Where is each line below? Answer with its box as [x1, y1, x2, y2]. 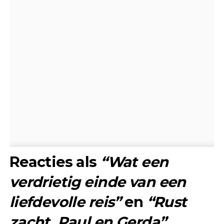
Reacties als [9, 152, 101, 170]
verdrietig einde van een [9, 172, 186, 190]
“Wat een [100, 152, 168, 170]
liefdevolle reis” [9, 192, 121, 210]
